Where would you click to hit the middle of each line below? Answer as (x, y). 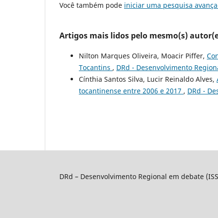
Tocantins (96, 67)
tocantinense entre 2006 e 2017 (131, 91)
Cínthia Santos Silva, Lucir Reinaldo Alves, (148, 79)
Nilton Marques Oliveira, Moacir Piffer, (143, 55)
